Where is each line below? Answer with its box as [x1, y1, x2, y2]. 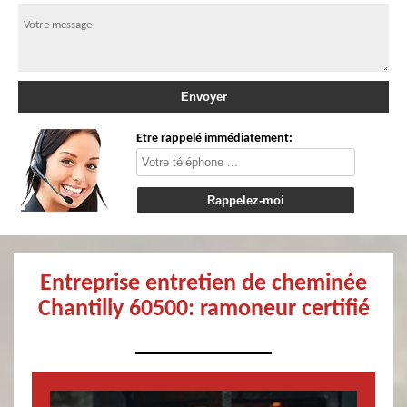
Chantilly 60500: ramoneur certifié [37, 297, 370, 323]
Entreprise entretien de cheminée [40, 272, 367, 297]
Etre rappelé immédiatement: [136, 132, 293, 145]
